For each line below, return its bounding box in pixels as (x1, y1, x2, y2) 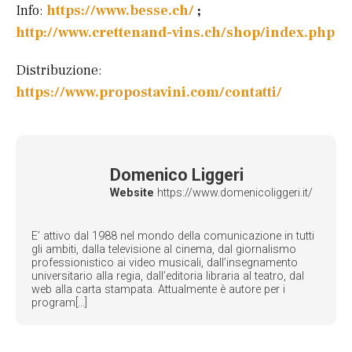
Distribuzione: (16, 61, 102, 80)
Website (110, 185, 154, 200)
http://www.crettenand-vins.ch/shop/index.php (16, 24, 335, 42)
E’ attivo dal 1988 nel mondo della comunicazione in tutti (31, 229, 314, 244)
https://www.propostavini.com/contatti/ (16, 83, 282, 102)
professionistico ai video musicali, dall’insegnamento (31, 256, 298, 270)
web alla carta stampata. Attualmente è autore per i (31, 283, 285, 297)
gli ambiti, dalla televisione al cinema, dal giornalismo (31, 243, 296, 257)
